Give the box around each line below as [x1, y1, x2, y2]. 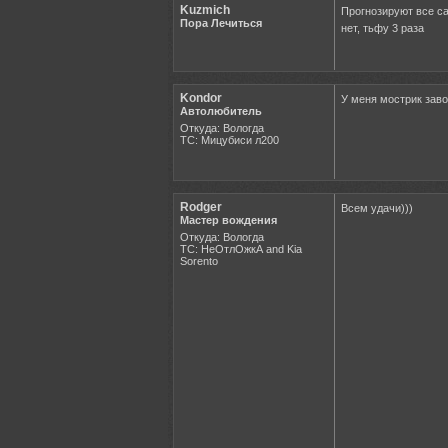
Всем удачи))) [341, 201, 413, 214]
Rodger [180, 199, 222, 214]
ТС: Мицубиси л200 [180, 133, 279, 146]
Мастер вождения [180, 213, 277, 226]
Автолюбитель [180, 104, 262, 117]
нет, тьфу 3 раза [341, 21, 424, 34]
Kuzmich [180, 2, 230, 17]
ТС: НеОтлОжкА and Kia [180, 242, 302, 255]
